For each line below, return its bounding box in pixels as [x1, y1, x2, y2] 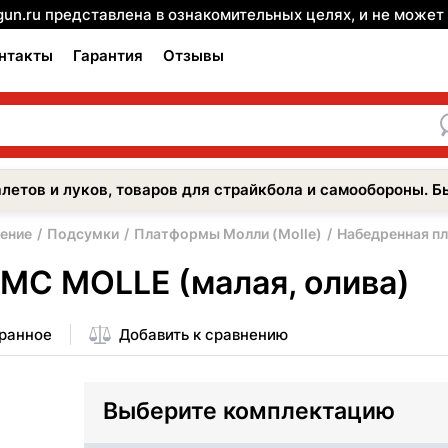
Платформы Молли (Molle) [134, 225, 322, 242]
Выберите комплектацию [103, 396, 395, 425]
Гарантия [73, 46, 143, 65]
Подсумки [47, 225, 119, 242]
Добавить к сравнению [119, 324, 288, 344]
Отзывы [163, 46, 224, 65]
